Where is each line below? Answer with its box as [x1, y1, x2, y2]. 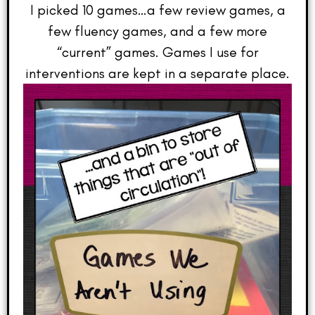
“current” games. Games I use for [56, 44, 259, 61]
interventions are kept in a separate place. [25, 65, 290, 82]
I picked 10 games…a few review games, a [30, 1, 285, 19]
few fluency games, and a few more [48, 22, 267, 40]
